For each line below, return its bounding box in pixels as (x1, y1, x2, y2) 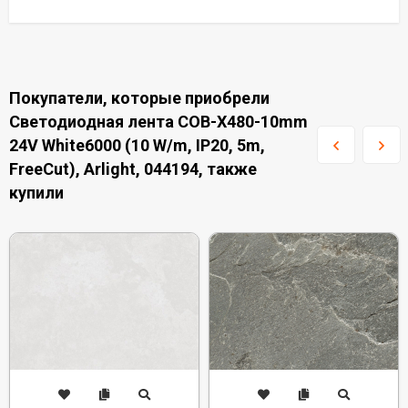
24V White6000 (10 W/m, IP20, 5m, (9, 136, 265, 155)
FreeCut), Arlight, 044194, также (9, 159, 257, 178)
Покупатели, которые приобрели (9, 88, 270, 107)
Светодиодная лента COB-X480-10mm (9, 112, 308, 131)
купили (9, 183, 64, 202)
